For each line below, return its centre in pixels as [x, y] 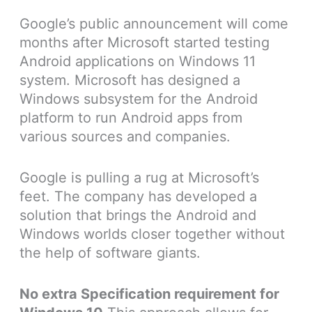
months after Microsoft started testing [144, 43]
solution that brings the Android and [138, 216]
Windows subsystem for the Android [138, 99]
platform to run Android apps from [131, 118]
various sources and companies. [125, 137]
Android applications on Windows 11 [137, 62]
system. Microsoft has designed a [130, 80]
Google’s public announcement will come [154, 24]
